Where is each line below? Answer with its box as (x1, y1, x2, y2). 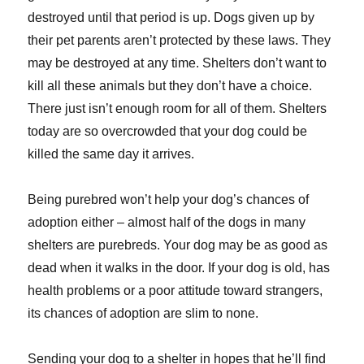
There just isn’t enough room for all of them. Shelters (28, 102, 327, 116)
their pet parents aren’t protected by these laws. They (28, 33, 331, 48)
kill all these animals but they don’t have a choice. (28, 79, 313, 93)
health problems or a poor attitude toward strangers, (28, 284, 323, 298)
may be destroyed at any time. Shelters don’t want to (28, 56, 327, 71)
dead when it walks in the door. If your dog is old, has (28, 261, 331, 275)
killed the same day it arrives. (28, 147, 195, 162)
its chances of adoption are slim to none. (28, 306, 259, 321)
